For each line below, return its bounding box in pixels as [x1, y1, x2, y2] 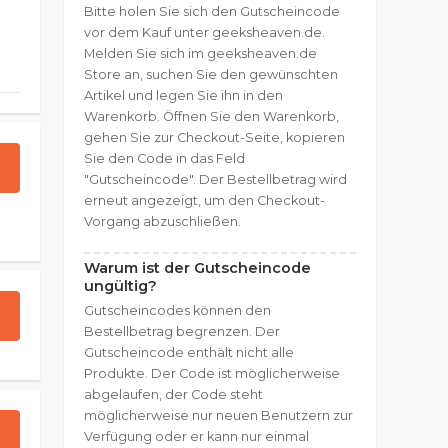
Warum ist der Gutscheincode [84, 259, 311, 277]
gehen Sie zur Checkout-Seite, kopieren [84, 130, 345, 145]
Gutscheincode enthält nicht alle [84, 345, 294, 360]
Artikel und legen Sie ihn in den [84, 88, 283, 103]
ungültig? [84, 277, 157, 295]
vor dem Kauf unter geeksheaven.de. [84, 25, 325, 40]
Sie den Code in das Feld [84, 151, 245, 166]
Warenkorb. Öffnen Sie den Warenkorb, [84, 109, 339, 124]
